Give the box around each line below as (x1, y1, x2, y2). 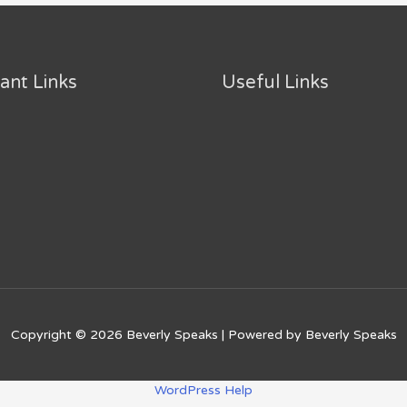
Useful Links (222, 72, 329, 94)
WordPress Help (154, 382, 253, 399)
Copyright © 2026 (10, 326, 126, 342)
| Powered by (217, 326, 305, 342)
